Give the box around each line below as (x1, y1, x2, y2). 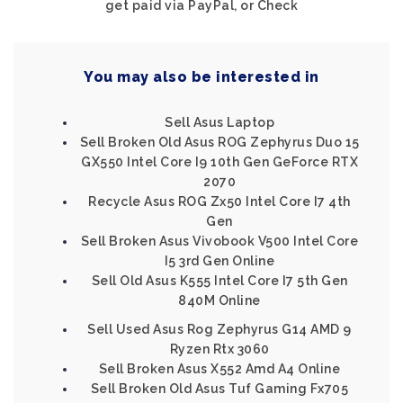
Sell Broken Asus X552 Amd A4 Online (98, 362, 341, 376)
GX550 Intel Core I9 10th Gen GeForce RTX (81, 155, 358, 169)
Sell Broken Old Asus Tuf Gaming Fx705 (90, 381, 349, 396)
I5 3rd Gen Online (164, 254, 275, 268)
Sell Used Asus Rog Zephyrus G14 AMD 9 (87, 322, 352, 336)
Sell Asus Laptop (165, 115, 274, 130)
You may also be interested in (84, 68, 319, 85)
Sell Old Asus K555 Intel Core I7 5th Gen (91, 273, 348, 288)
